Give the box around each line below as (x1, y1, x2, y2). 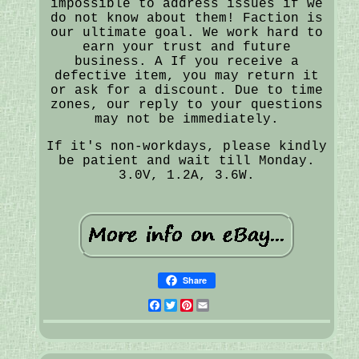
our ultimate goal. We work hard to (50, 25, 323, 40)
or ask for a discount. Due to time (50, 83, 323, 98)
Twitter (176, 297, 233, 313)
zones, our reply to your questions (50, 97, 323, 112)
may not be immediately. (94, 111, 279, 127)
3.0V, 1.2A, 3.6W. (118, 167, 255, 183)
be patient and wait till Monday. (58, 153, 315, 168)
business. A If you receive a (74, 54, 299, 69)
